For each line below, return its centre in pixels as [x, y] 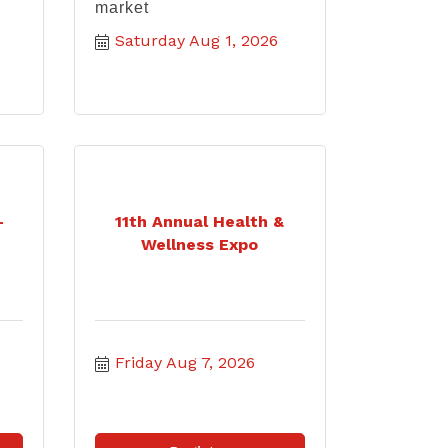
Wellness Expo [200, 244]
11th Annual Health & [200, 221]
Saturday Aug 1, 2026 [196, 40]
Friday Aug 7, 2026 [184, 362]
